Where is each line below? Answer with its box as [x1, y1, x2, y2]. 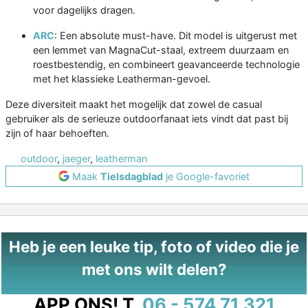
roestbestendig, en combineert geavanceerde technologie [33, 58, 300, 70]
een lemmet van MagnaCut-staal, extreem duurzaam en [33, 43, 289, 56]
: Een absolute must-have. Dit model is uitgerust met [54, 29, 297, 41]
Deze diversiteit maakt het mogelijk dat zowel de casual [5, 98, 262, 110]
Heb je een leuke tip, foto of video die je [9, 236, 299, 256]
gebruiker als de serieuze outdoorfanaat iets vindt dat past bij [5, 112, 288, 124]
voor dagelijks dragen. [33, 3, 135, 16]
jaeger [63, 152, 90, 164]
